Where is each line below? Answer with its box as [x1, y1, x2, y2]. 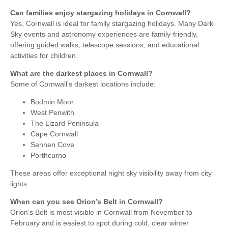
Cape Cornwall [31, 129, 78, 138]
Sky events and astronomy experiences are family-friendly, [10, 30, 198, 38]
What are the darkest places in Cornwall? [10, 69, 153, 77]
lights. [10, 179, 29, 188]
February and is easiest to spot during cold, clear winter [10, 218, 189, 227]
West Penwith [31, 108, 74, 117]
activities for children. [10, 51, 78, 60]
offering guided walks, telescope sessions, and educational [10, 40, 199, 49]
